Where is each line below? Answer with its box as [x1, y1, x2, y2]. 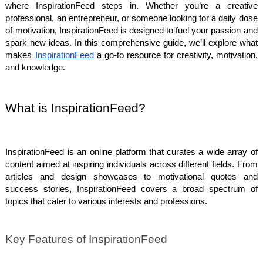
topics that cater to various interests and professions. [5, 197, 208, 206]
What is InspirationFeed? [5, 101, 146, 115]
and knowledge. [5, 63, 66, 72]
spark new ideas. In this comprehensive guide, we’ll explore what [5, 38, 258, 48]
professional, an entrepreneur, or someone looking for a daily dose [5, 14, 258, 23]
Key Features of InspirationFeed [5, 233, 168, 246]
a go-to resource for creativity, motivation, [93, 50, 258, 60]
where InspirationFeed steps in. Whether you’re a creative [5, 1, 258, 11]
